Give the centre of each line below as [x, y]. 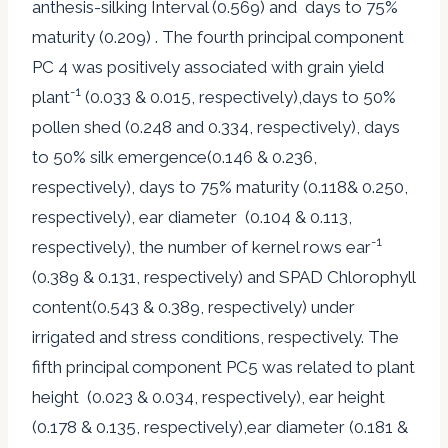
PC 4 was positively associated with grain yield [208, 66]
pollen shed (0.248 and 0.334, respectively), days [216, 126]
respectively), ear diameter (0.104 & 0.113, [192, 216]
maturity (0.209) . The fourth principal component [218, 36]
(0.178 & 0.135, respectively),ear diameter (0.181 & [220, 426]
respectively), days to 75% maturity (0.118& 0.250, [220, 186]
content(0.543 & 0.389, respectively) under [193, 306]
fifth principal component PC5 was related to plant [223, 366]
